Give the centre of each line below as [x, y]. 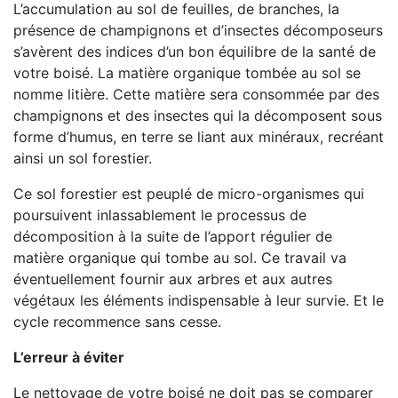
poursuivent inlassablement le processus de [160, 215]
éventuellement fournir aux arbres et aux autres [173, 279]
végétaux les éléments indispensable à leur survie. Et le [199, 300]
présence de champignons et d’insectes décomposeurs [198, 30]
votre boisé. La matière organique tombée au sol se [187, 73]
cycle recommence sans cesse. [117, 322]
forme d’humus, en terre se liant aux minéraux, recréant [199, 137]
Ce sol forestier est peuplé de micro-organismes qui [189, 194]
